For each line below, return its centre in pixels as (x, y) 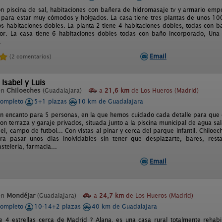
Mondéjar (21, 195)
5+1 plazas (52, 101)
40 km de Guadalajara (124, 206)
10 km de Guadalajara (111, 101)
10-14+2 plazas (58, 206)
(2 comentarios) (30, 56)
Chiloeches (24, 90)
